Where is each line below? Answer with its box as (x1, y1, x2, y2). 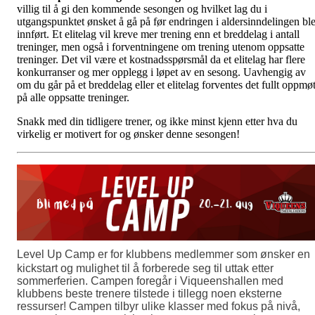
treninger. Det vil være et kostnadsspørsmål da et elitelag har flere (17, 53, 305, 65)
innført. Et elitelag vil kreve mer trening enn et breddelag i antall (17, 27, 300, 40)
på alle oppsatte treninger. (17, 91, 132, 103)
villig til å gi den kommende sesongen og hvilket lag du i (17, 2, 267, 15)
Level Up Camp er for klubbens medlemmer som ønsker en (17, 247, 310, 260)
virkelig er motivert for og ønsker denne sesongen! (17, 127, 243, 140)
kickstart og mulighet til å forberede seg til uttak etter (17, 262, 274, 274)
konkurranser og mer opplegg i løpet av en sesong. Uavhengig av (17, 65, 306, 78)
